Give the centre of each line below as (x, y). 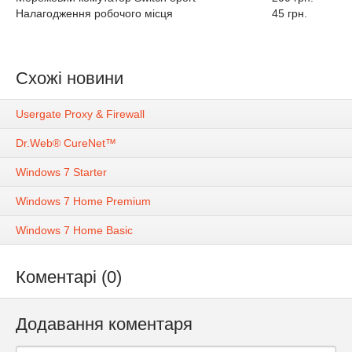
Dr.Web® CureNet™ (66, 143)
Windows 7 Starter (61, 172)
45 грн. (290, 13)
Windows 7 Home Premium (83, 202)
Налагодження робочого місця (94, 13)
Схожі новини (70, 78)
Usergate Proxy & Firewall (80, 114)
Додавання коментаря (104, 324)
